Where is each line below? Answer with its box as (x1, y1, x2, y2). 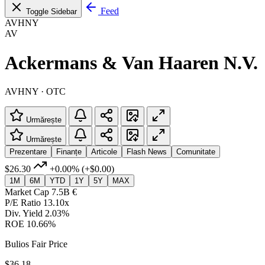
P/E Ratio (5, 197, 41, 208)
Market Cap (5, 186, 49, 197)
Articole (91, 147, 117, 156)
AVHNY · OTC (5, 86, 66, 96)
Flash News (127, 147, 167, 156)
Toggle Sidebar (26, 7, 77, 17)
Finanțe (56, 147, 82, 156)
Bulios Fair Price (5, 238, 67, 249)
